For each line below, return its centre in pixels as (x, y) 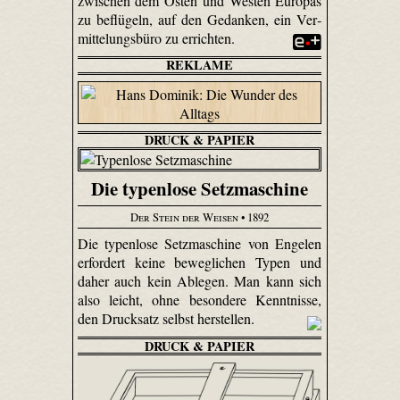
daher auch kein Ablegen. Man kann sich (200, 281)
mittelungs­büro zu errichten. (158, 38)
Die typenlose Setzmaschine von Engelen (200, 244)
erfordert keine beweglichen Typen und (200, 262)
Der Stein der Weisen (184, 217)
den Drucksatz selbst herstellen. (167, 319)
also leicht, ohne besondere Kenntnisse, (200, 300)
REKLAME (199, 65)
